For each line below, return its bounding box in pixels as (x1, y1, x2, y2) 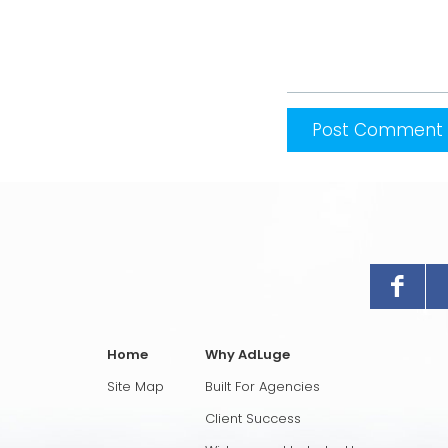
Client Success (204, 408, 301, 428)
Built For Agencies (204, 376, 320, 396)
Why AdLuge (204, 344, 290, 364)
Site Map (107, 376, 164, 396)
